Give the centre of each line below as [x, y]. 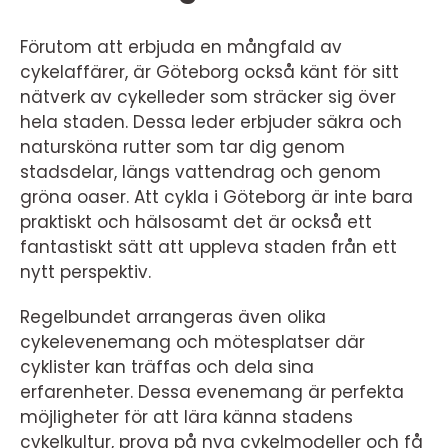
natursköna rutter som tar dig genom [182, 146]
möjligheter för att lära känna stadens [186, 416]
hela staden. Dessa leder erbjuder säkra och [211, 121]
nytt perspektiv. [85, 271]
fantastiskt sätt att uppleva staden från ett [208, 246]
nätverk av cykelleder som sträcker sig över [208, 96]
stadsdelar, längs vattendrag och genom [200, 171]
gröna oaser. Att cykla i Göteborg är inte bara [216, 196]
